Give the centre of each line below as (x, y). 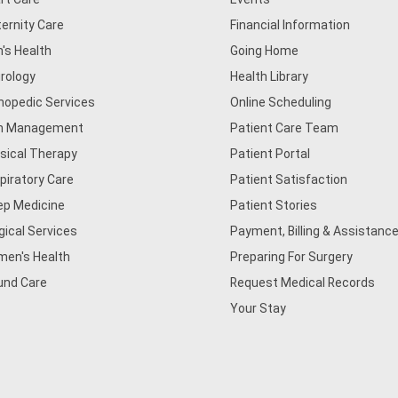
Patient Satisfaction (289, 179)
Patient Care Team (285, 128)
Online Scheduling (281, 102)
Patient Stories (274, 205)
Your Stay (259, 308)
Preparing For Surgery (292, 257)
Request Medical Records (303, 283)
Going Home (265, 51)
